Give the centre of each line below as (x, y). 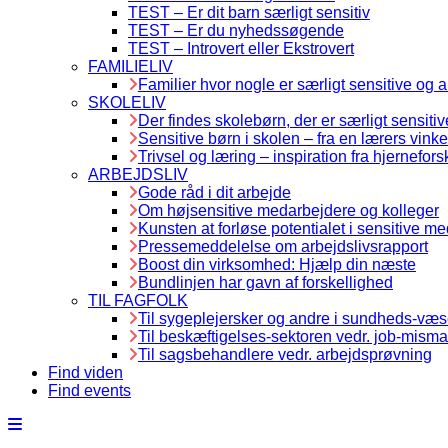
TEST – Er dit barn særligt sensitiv (249, 12)
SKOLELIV (127, 102)
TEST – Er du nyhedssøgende (236, 30)
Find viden (85, 372)
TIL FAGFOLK (138, 300)
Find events (89, 390)
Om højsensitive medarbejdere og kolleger (288, 210)
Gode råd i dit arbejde (214, 192)
